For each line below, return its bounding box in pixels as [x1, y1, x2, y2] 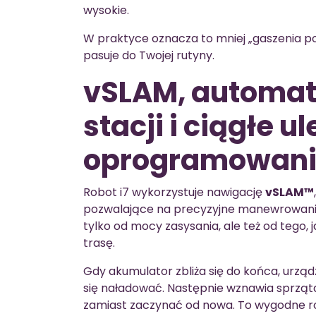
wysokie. [83, 1, 129, 18]
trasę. [83, 234, 115, 251]
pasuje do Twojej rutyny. [83, 47, 214, 63]
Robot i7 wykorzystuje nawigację [83, 183, 265, 200]
